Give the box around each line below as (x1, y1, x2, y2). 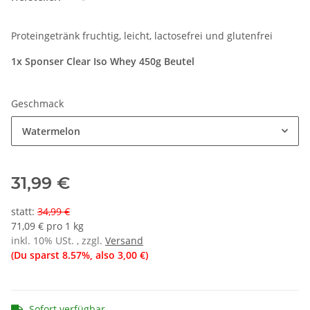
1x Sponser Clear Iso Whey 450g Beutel (11, 54, 194, 68)
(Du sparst (11, 248, 62, 262)
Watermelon (22, 124, 80, 138)
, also (90, 248, 118, 262)
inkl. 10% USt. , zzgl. (11, 233, 105, 247)
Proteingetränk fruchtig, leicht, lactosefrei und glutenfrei (11, 28, 273, 42)
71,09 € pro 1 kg (11, 219, 84, 232)
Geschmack (11, 96, 66, 110)
